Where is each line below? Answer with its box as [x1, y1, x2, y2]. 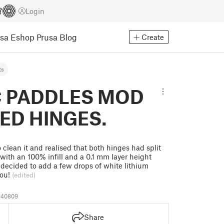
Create [141, 32, 164, 41]
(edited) [12, 171, 35, 179]
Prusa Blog [36, 31, 77, 42]
